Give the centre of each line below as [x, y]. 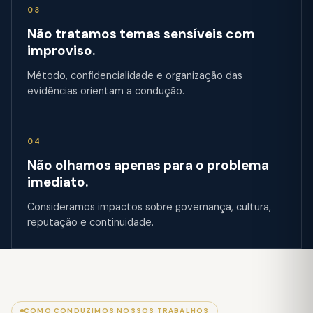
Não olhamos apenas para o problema [148, 165]
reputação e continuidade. [90, 222]
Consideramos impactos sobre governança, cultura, [149, 207]
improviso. [61, 51]
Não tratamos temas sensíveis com [141, 34]
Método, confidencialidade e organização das [135, 75]
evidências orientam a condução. [106, 91]
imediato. [58, 182]
